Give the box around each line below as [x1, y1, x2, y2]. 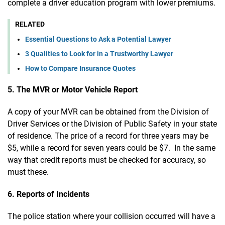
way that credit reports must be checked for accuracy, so [8, 155, 206, 165]
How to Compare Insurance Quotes [25, 64, 136, 73]
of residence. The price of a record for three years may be [8, 131, 208, 141]
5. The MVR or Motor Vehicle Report [8, 85, 140, 95]
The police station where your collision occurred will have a [8, 211, 215, 221]
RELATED [15, 20, 45, 28]
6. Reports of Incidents [8, 189, 89, 199]
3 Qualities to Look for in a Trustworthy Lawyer [25, 50, 173, 58]
